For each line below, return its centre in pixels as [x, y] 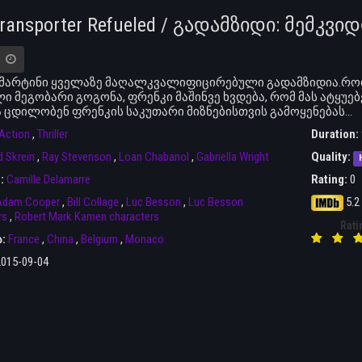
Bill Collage [93, 202]
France [23, 240]
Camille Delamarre [48, 180]
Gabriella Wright [232, 157]
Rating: [330, 180]
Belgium [99, 240]
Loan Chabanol [154, 157]
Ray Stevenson [76, 157]
